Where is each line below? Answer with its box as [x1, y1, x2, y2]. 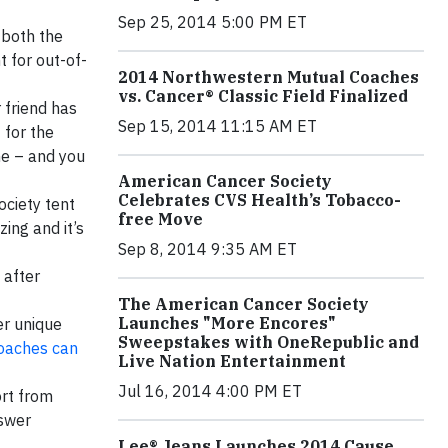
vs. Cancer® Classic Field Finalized [118, 85, 408, 106]
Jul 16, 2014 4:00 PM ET [118, 380, 302, 401]
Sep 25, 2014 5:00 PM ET [118, 11, 307, 32]
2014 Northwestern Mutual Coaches [118, 66, 419, 87]
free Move [118, 208, 203, 229]
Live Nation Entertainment [118, 350, 346, 371]
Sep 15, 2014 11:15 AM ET [118, 115, 317, 136]
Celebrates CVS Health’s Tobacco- [118, 189, 401, 210]
